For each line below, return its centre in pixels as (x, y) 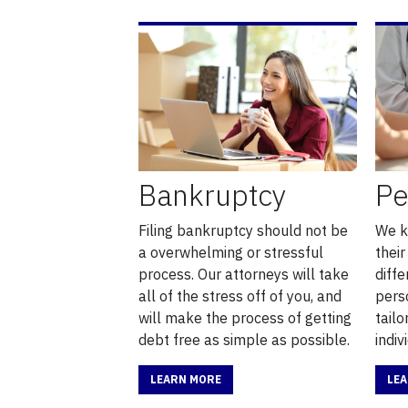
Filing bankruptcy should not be (243, 230)
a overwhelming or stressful (230, 252)
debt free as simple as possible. (244, 339)
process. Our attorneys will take (243, 274)
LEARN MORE (185, 379)
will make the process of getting (245, 317)
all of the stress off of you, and (240, 296)
